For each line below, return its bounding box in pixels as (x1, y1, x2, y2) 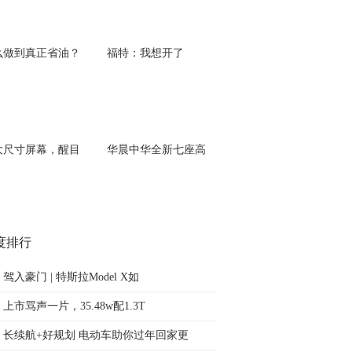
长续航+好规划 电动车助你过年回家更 (3, 329, 189, 341)
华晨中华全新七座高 (107, 144, 206, 156)
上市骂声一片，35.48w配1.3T (3, 300, 145, 312)
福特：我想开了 (107, 47, 184, 59)
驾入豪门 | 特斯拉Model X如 (3, 271, 139, 283)
